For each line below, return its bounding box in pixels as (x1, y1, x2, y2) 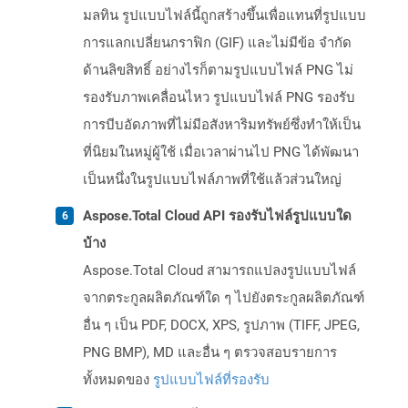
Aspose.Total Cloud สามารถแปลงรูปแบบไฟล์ (83, 262, 356, 280)
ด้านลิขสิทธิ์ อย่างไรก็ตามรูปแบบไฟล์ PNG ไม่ (83, 62, 353, 79)
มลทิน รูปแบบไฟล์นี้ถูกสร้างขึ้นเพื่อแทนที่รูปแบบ (83, 7, 366, 25)
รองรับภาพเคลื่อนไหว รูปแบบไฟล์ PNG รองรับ (83, 89, 355, 107)
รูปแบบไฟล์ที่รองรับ (153, 372, 270, 389)
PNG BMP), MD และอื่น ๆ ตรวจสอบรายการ (83, 344, 337, 362)
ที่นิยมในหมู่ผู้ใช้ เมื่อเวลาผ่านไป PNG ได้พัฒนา (83, 144, 359, 161)
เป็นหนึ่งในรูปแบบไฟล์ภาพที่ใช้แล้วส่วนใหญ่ (83, 171, 342, 189)
